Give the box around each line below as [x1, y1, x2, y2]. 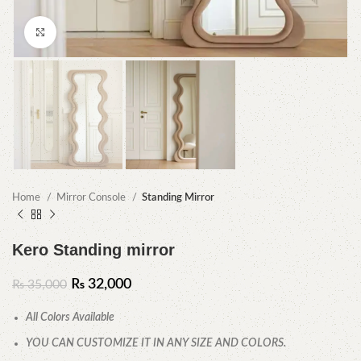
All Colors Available [26, 312, 114, 324]
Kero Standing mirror [12, 241, 175, 259]
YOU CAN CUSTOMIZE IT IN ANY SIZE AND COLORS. [26, 338, 286, 350]
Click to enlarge [56, 27, 128, 37]
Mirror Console [56, 192, 128, 204]
